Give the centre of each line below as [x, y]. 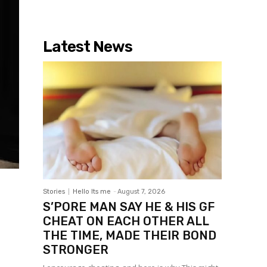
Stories [54, 192]
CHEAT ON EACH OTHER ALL [126, 221]
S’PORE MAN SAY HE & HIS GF [129, 207]
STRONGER [76, 250]
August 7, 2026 [141, 192]
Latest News [88, 47]
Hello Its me [92, 192]
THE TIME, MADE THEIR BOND [130, 236]
